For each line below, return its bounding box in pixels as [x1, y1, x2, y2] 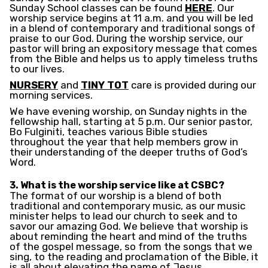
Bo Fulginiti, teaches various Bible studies [10, 126, 208, 138]
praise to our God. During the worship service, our [10, 32, 243, 45]
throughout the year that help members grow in [10, 136, 238, 148]
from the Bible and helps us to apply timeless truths [10, 53, 258, 65]
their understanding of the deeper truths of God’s [10, 146, 248, 159]
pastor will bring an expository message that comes [10, 42, 257, 55]
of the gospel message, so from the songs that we [10, 240, 252, 253]
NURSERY [10, 79, 58, 92]
